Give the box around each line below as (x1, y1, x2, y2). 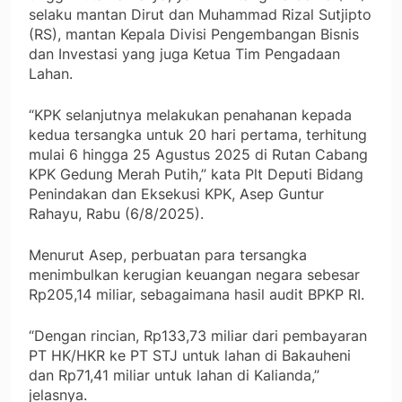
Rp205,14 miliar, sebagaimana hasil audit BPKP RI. (29, 285, 364, 304)
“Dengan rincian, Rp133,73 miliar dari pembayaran (29, 327, 367, 345)
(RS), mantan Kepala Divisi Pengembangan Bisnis (29, 25, 359, 44)
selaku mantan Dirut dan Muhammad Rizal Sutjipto (29, 5, 371, 24)
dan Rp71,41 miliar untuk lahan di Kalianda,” (29, 366, 319, 385)
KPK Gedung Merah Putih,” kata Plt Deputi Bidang (29, 165, 363, 184)
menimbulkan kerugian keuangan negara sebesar (29, 266, 360, 284)
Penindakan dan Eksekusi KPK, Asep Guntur (29, 185, 324, 204)
